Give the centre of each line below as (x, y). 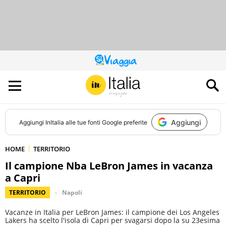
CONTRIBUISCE (133, 75)
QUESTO (124, 63)
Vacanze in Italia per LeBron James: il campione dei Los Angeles (112, 212)
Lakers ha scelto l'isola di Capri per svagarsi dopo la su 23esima (112, 220)
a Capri (23, 178)
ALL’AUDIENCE (131, 81)
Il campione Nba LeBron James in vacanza (109, 166)
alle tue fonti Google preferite (105, 122)
